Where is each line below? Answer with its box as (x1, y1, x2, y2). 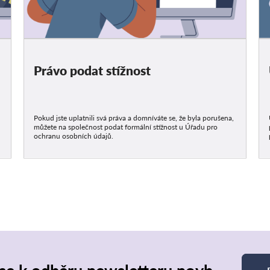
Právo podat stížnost (34, 62, 151, 78)
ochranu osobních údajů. (34, 131, 114, 140)
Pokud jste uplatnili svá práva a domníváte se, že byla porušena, (34, 113, 234, 122)
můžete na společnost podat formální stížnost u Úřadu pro (34, 122, 218, 131)
